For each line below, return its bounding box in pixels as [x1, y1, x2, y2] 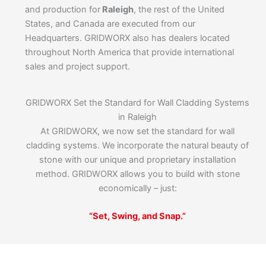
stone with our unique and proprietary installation [39, 154, 236, 166]
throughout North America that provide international [24, 46, 234, 58]
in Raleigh [118, 112, 157, 123]
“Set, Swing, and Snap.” [89, 211, 186, 222]
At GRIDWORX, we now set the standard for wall [40, 126, 235, 137]
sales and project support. [24, 61, 130, 72]
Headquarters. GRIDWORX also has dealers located [24, 32, 230, 43]
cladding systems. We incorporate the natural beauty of [26, 140, 249, 151]
